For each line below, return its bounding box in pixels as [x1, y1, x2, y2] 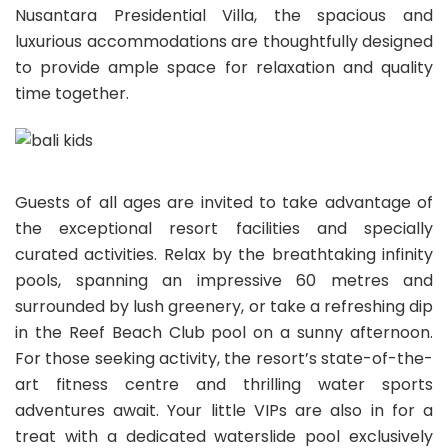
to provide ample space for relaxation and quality [15, 56, 433, 80]
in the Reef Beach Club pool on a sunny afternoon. [15, 321, 433, 345]
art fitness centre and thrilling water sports [15, 373, 433, 397]
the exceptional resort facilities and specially [15, 217, 433, 241]
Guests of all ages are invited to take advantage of [15, 191, 433, 215]
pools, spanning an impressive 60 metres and [15, 269, 433, 293]
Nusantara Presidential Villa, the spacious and [15, 4, 433, 28]
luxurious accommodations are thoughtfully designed [15, 30, 433, 54]
